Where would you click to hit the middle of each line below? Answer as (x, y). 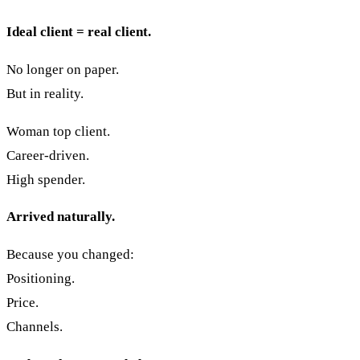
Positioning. (41, 279)
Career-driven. (48, 155)
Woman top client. (58, 131)
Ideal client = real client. (79, 31)
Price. (22, 303)
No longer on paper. (63, 69)
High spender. (46, 179)
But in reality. (45, 93)
